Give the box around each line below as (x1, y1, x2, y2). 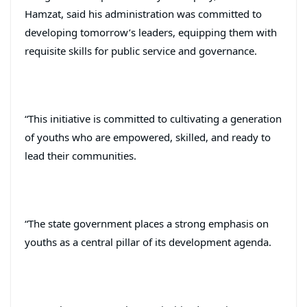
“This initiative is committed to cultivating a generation (25, 111, 282, 125)
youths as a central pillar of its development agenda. (25, 234, 271, 249)
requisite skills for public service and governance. (25, 43, 257, 58)
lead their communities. (25, 148, 136, 162)
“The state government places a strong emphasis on (25, 216, 269, 230)
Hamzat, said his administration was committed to (25, 6, 262, 21)
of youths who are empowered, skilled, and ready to (25, 130, 271, 144)
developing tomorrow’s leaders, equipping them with (25, 25, 277, 39)
